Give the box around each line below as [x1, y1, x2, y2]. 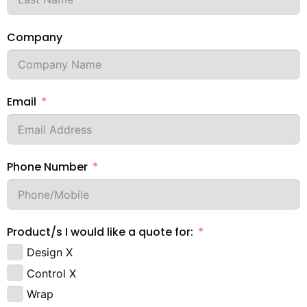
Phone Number [7, 159, 88, 175]
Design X [27, 245, 73, 260]
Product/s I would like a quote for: [7, 224, 193, 241]
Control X [27, 266, 76, 280]
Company [7, 29, 62, 45]
